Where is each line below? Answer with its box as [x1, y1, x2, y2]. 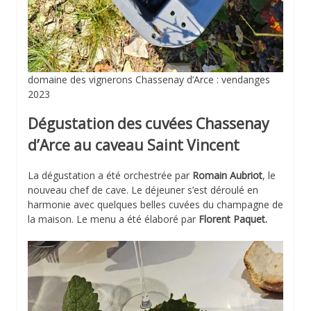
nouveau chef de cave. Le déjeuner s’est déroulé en [28, 183, 258, 197]
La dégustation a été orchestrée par [28, 169, 192, 183]
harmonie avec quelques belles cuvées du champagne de [28, 198, 283, 212]
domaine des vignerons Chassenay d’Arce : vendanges [28, 72, 270, 86]
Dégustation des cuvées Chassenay [28, 113, 269, 133]
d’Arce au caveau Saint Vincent [28, 135, 239, 155]
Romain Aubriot [192, 169, 262, 183]
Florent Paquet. [199, 212, 267, 226]
